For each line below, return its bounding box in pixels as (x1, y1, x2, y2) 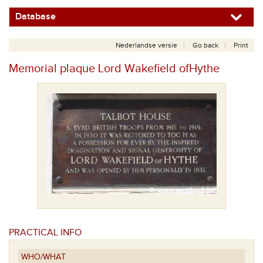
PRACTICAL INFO (9, 227, 82, 238)
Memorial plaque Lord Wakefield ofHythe (9, 62, 220, 76)
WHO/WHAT (21, 252, 66, 262)
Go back (193, 41, 218, 49)
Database (15, 11, 56, 22)
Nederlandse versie (116, 41, 177, 49)
